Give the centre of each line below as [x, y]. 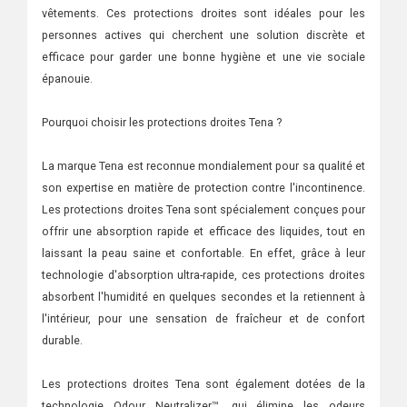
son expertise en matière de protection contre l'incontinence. [203, 188]
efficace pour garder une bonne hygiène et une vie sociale [203, 57]
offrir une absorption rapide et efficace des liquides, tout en [203, 231]
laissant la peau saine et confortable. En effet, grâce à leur [203, 253]
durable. [62, 340]
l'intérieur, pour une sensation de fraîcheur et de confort [203, 318]
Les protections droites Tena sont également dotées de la [203, 384]
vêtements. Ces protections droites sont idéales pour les [203, 13]
